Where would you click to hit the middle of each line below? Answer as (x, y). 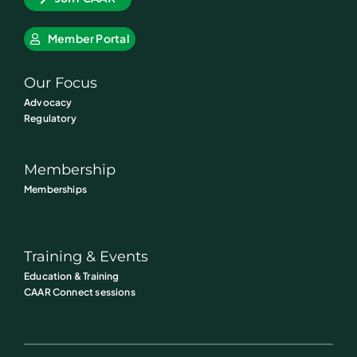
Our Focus (60, 82)
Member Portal (88, 39)
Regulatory (50, 118)
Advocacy (48, 102)
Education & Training (71, 276)
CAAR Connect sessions (79, 292)
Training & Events (86, 256)
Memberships (55, 189)
